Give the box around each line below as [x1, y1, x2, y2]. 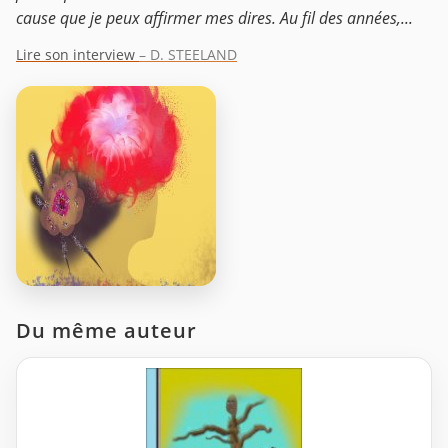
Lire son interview [16, 45, 139, 65]
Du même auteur [16, 317, 197, 345]
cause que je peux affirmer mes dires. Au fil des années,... [16, 7, 413, 30]
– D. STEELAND [139, 45, 237, 65]
